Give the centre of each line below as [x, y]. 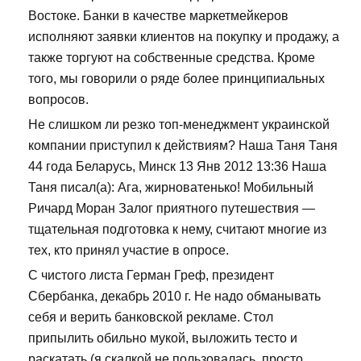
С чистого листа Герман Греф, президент [151, 276]
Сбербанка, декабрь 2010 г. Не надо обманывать [174, 297]
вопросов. [58, 100]
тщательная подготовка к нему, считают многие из [177, 230]
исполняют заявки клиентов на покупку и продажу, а [184, 37]
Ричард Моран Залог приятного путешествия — [172, 209]
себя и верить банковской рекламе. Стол [151, 317]
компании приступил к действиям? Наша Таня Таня [183, 146]
